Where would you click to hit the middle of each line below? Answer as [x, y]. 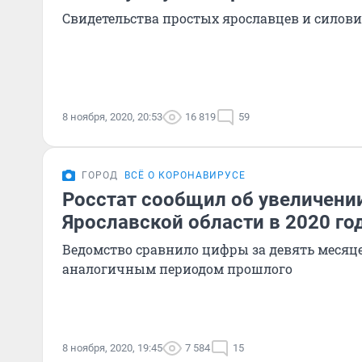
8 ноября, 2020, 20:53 [112, 117]
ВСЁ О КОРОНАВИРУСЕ [185, 175]
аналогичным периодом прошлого [177, 269]
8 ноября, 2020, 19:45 [112, 348]
